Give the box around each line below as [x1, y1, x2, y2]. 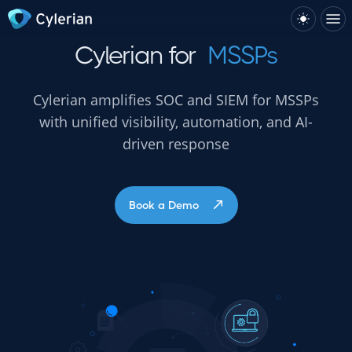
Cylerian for [74, 41, 196, 70]
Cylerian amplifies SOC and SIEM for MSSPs [33, 90, 319, 109]
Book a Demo [128, 199, 199, 211]
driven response [123, 134, 229, 153]
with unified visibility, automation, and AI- [39, 112, 313, 131]
